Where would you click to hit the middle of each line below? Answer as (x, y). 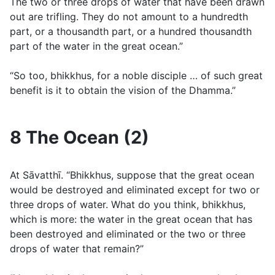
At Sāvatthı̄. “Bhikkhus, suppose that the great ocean (132, 175)
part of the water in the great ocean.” (96, 46)
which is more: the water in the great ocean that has (131, 219)
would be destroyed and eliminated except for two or (135, 190)
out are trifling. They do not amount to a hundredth (129, 17)
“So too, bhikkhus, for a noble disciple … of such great (136, 76)
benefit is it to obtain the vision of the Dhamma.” (123, 91)
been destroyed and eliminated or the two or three (128, 234)
